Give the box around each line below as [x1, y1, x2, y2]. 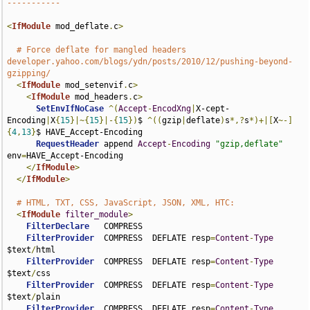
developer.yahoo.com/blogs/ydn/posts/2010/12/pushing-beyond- [7, 57, 293, 66]
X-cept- [196, 104, 230, 113]
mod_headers [70, 92, 129, 102]
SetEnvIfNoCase [36, 104, 104, 113]
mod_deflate [51, 21, 109, 31]
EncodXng [152, 104, 192, 113]
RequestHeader [36, 139, 100, 149]
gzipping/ [7, 69, 51, 78]
